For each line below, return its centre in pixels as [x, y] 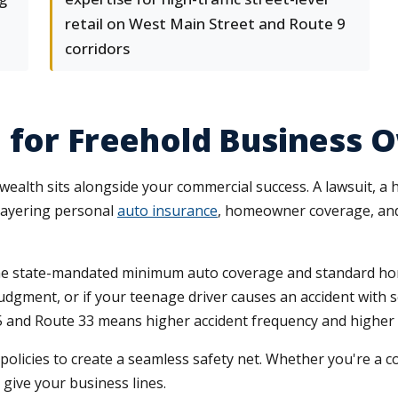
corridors [97, 48]
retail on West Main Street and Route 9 [205, 24]
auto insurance [167, 211]
